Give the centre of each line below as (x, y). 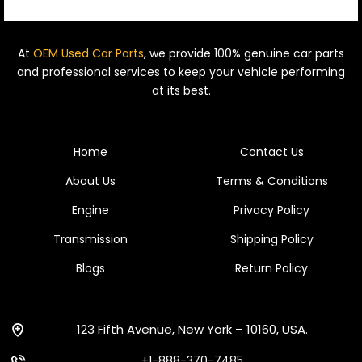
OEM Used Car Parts (88, 54)
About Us (90, 181)
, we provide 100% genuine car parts (244, 54)
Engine (90, 210)
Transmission (90, 240)
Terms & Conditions (271, 181)
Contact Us (271, 152)
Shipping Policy (271, 240)
